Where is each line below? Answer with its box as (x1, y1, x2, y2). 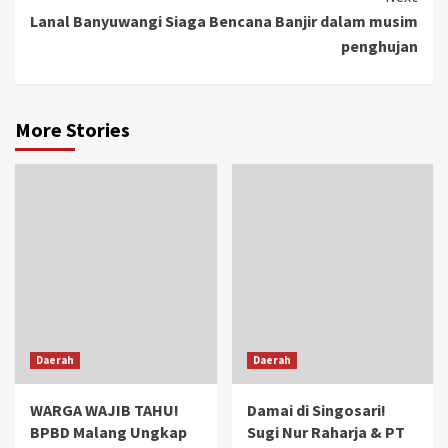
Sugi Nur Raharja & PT (246, 422, 405, 442)
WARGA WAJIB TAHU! (30, 400, 179, 420)
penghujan (341, 36, 418, 56)
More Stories (15, 117, 130, 142)
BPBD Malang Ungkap (30, 422, 187, 442)
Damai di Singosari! (246, 400, 386, 420)
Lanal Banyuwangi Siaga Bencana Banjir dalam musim (30, 11, 418, 31)
